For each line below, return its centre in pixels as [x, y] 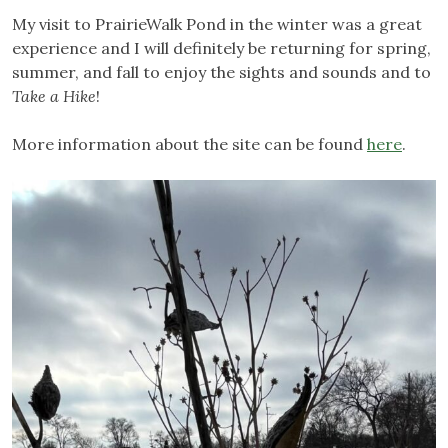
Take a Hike [54, 96]
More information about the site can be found [189, 144]
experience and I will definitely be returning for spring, [221, 48]
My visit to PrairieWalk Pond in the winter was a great [217, 24]
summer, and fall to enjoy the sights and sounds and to [221, 72]
